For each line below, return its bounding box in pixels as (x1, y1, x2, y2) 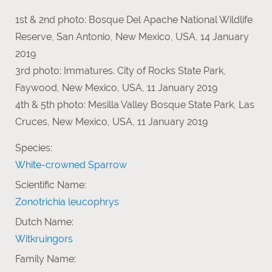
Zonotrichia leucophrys (15, 195, 119, 208)
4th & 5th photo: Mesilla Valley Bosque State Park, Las (15, 98, 254, 110)
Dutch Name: (15, 216, 73, 228)
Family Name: (15, 253, 76, 265)
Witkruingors (15, 233, 73, 245)
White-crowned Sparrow (15, 158, 127, 171)
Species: (15, 141, 52, 154)
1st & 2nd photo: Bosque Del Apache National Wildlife (15, 13, 253, 25)
